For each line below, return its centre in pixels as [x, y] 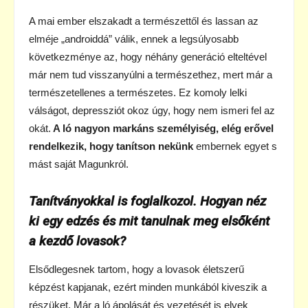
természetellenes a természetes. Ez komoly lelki [138, 92]
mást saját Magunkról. [79, 164]
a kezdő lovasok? [77, 241]
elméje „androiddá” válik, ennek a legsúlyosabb [134, 38]
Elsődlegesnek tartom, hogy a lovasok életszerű [136, 269]
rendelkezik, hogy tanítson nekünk [111, 146]
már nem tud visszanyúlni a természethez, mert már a [151, 74]
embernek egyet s [235, 146]
